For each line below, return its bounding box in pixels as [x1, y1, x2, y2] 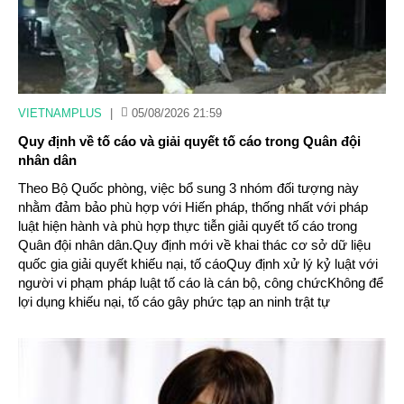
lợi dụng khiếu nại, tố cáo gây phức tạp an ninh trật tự [18, 294, 330, 309]
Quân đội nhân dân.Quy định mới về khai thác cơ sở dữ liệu [18, 237, 371, 252]
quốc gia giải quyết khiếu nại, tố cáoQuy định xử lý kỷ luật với [18, 256, 378, 271]
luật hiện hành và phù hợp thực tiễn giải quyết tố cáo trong [18, 218, 357, 234]
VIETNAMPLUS [18, 106, 102, 120]
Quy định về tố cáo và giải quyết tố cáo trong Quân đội [18, 133, 361, 149]
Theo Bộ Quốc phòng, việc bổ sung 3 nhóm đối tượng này [18, 180, 359, 196]
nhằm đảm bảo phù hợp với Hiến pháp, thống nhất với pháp [18, 199, 368, 215]
